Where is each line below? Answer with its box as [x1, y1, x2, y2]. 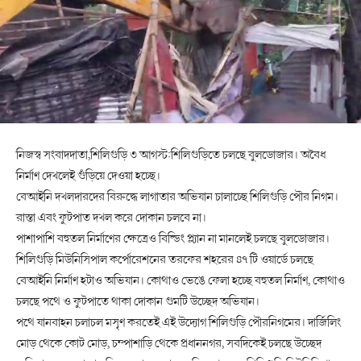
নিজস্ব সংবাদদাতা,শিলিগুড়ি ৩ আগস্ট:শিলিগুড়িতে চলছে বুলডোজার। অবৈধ [16, 145, 326, 164]
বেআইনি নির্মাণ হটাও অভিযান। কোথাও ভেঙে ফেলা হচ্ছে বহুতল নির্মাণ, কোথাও [16, 271, 345, 289]
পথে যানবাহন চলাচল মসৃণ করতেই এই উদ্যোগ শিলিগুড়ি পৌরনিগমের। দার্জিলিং [16, 313, 341, 331]
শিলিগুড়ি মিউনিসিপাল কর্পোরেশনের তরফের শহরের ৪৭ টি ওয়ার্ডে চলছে [16, 250, 313, 268]
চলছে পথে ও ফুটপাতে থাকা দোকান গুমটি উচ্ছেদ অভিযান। [16, 292, 259, 310]
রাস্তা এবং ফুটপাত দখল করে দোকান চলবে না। [16, 208, 206, 226]
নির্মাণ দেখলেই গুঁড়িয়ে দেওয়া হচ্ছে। [16, 166, 160, 185]
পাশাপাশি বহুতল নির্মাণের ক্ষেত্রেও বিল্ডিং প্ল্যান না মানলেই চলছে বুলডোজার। [16, 229, 330, 247]
